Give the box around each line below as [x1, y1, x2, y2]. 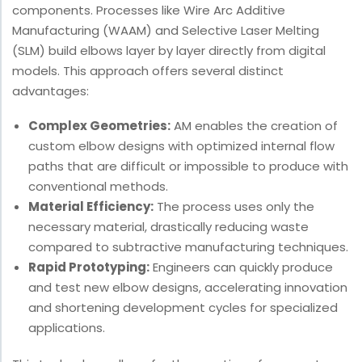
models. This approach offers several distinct [12, 62, 284, 80]
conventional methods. [28, 178, 168, 196]
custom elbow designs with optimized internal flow [28, 137, 335, 155]
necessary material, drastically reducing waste [28, 218, 309, 236]
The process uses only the [154, 198, 314, 216]
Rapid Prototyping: [28, 259, 149, 276]
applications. [28, 319, 105, 337]
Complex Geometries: [28, 117, 170, 135]
